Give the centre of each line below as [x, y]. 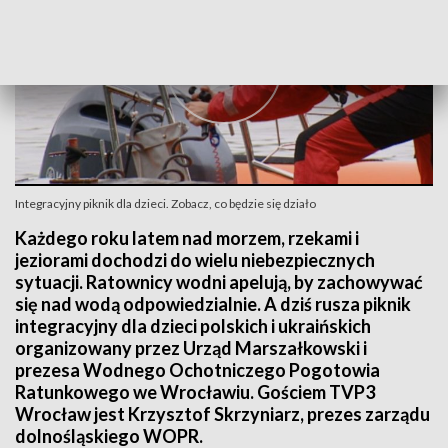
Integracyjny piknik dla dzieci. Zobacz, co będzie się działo [165, 203]
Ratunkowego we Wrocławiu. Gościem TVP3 [195, 392]
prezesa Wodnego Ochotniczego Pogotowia [197, 370]
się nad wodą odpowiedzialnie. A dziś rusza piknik [213, 304]
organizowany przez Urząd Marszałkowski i [191, 348]
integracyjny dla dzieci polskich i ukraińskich [193, 326]
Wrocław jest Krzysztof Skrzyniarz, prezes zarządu [222, 414]
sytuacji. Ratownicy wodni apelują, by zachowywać [219, 282]
